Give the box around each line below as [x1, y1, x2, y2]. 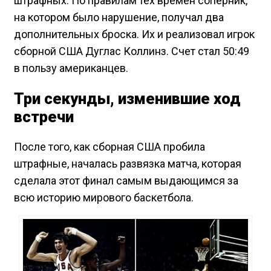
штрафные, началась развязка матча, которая [14, 157, 241, 171]
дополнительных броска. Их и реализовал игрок [14, 27, 255, 41]
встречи [14, 108, 74, 126]
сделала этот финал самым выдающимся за [14, 174, 238, 188]
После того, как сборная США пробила [14, 140, 205, 154]
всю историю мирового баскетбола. [14, 191, 194, 204]
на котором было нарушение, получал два [14, 10, 224, 24]
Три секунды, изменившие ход [14, 90, 241, 108]
